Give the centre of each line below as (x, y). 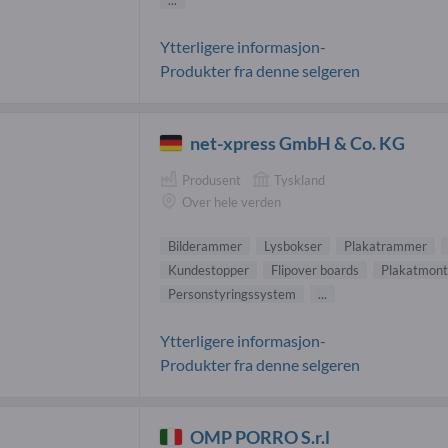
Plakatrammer (385, 245)
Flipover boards (315, 269)
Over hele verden (231, 202)
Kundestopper (208, 269)
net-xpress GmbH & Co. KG (298, 142)
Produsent (211, 179)
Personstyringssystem (232, 293)
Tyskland (299, 179)
